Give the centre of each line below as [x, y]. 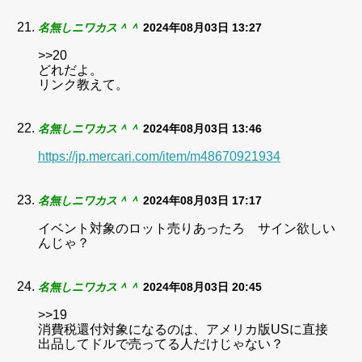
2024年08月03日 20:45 [202, 287]
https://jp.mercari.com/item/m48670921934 [159, 156]
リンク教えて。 [83, 84]
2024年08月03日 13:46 [202, 128]
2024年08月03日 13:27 [202, 27]
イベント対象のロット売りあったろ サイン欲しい [187, 228]
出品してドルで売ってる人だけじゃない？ [161, 344]
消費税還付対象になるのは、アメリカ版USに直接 [183, 329]
